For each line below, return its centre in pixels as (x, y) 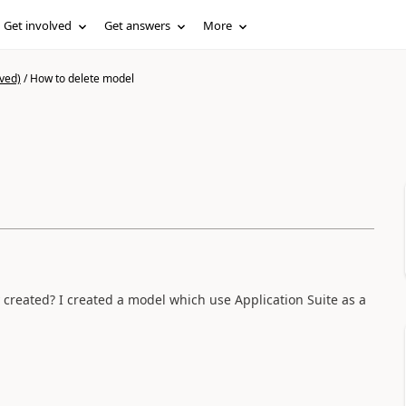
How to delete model (82, 78)
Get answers (138, 25)
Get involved (38, 25)
